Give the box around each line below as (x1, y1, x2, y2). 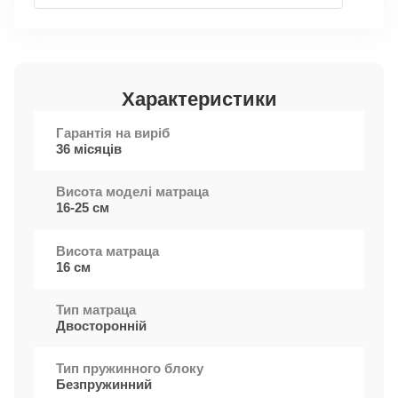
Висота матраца (56, 243, 160, 259)
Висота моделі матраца (56, 184, 210, 200)
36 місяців (56, 140, 123, 156)
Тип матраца (56, 301, 137, 317)
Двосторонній (56, 317, 147, 333)
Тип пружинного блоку (56, 361, 204, 377)
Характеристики (121, 88, 277, 111)
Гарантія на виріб (56, 124, 171, 140)
